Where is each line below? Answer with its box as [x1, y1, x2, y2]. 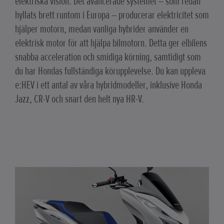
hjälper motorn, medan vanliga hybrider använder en [15, 22, 188, 36]
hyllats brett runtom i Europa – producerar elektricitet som [15, 8, 209, 22]
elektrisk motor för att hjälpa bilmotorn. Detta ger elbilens [15, 36, 207, 50]
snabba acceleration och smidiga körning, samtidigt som [15, 50, 201, 64]
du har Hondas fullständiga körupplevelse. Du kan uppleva [15, 64, 205, 78]
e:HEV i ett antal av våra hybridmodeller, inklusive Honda [15, 78, 202, 92]
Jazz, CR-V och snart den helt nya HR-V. [15, 92, 144, 106]
